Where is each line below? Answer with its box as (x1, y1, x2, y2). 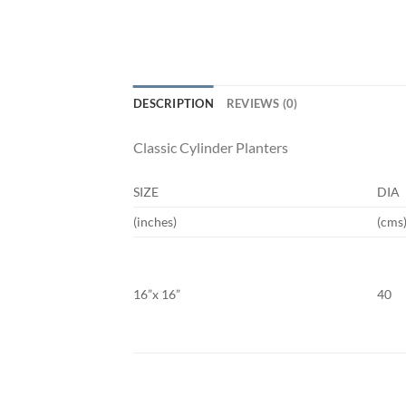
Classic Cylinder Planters (133, 139, 288, 157)
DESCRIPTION (133, 96, 214, 111)
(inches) (133, 214, 177, 230)
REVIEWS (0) (226, 96, 298, 111)
